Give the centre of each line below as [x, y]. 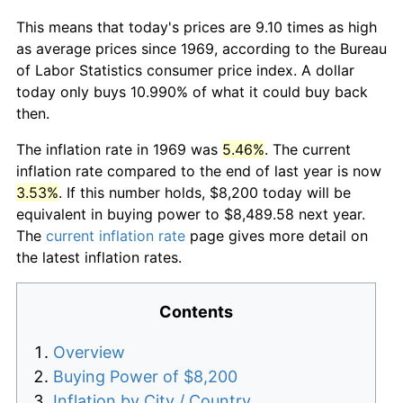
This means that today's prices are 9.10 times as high [197, 27]
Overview [89, 352]
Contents [196, 311]
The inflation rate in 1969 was [119, 149]
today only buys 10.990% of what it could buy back [192, 91]
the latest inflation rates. [99, 257]
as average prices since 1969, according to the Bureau [201, 48]
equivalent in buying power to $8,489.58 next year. [191, 214]
